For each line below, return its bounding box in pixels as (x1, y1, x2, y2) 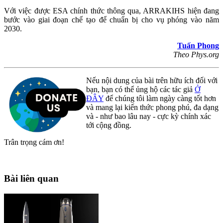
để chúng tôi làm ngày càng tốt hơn (104, 94, 216, 103)
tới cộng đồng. (86, 121, 131, 130)
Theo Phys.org (173, 50, 219, 59)
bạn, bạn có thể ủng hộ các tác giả (86, 85, 195, 94)
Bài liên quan (4, 173, 59, 184)
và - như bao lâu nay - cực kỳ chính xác (86, 112, 211, 121)
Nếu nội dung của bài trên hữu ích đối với (86, 76, 218, 85)
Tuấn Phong (177, 41, 219, 50)
